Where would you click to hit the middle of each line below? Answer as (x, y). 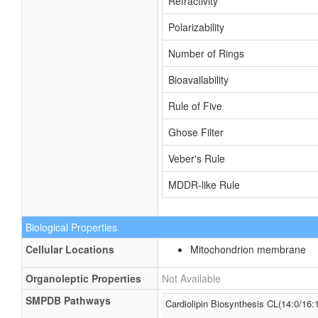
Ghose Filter (196, 132)
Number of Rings (206, 53)
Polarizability (196, 27)
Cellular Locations (70, 249)
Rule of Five (195, 106)
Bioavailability (198, 79)
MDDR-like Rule (204, 185)
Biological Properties (71, 227)
